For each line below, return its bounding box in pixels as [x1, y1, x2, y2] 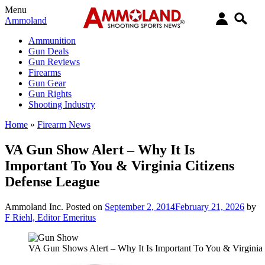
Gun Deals [28, 46, 69, 56]
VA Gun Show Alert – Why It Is [5, 141, 195, 157]
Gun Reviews [28, 57, 80, 67]
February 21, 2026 [175, 201, 244, 212]
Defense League [5, 173, 100, 189]
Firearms [28, 67, 61, 77]
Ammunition [28, 35, 76, 46]
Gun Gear [28, 78, 66, 88]
